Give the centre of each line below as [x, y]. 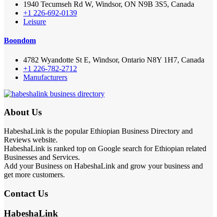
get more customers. [34, 175]
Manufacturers [45, 77]
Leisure [35, 22]
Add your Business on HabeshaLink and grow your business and [103, 166]
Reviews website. [31, 140]
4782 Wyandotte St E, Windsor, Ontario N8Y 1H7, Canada [114, 60]
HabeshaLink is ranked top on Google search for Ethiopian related [105, 149]
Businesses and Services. [42, 157]
